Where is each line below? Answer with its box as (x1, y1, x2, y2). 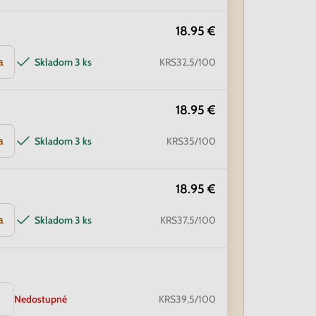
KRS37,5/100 (160, 214, 216, 226)
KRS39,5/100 (159, 293, 216, 305)
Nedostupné (14, 293, 67, 305)
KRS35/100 (166, 135, 216, 147)
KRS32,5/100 (159, 56, 216, 68)
